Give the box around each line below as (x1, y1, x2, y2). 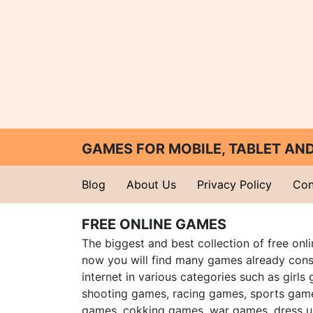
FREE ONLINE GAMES (82, 216, 226, 233)
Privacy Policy (197, 177, 272, 191)
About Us (126, 177, 176, 191)
